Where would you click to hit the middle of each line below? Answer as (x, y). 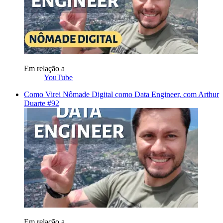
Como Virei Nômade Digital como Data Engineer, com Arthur (121, 94)
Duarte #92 (42, 103)
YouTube (58, 77)
